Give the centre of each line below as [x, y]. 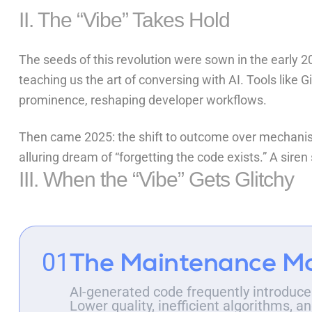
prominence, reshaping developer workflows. [142, 100]
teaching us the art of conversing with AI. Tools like [159, 80]
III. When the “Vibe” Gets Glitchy [156, 180]
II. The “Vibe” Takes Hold [124, 20]
